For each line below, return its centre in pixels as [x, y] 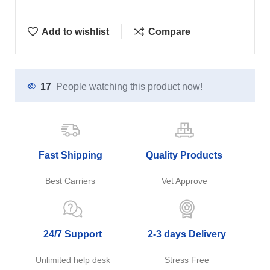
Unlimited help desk [73, 260]
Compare [169, 31]
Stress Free [187, 260]
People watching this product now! [129, 86]
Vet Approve [184, 181]
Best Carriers [71, 181]
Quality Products [184, 155]
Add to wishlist [76, 31]
